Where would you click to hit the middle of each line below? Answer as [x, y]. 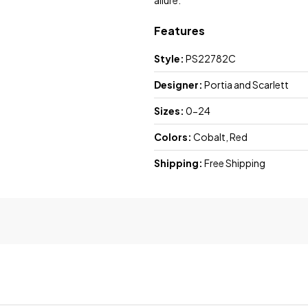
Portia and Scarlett [246, 85]
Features [179, 31]
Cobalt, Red [220, 137]
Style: [169, 59]
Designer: [178, 85]
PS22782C [210, 59]
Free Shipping [234, 163]
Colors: [173, 137]
